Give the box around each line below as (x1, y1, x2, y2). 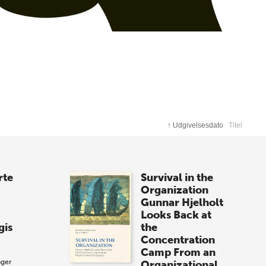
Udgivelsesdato (173, 121, 224, 129)
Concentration (141, 233, 216, 246)
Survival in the (141, 170, 214, 184)
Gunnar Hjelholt (141, 195, 224, 209)
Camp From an (141, 245, 216, 259)
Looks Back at (141, 208, 212, 221)
